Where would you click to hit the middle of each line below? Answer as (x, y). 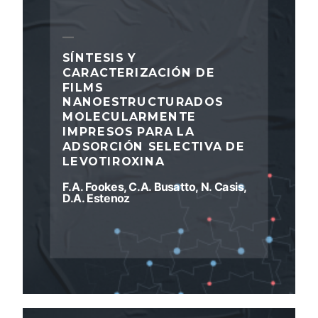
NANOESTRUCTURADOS (143, 102)
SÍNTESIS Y (99, 58)
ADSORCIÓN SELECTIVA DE (154, 146)
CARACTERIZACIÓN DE (139, 72)
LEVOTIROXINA (114, 161)
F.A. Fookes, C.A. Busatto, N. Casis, (154, 187)
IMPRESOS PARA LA (128, 132)
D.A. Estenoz (96, 198)
